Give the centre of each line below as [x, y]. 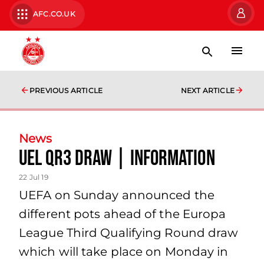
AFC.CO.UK [54, 14]
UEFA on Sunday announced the [117, 195]
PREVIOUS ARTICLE [66, 90]
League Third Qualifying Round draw [129, 233]
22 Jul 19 [34, 177]
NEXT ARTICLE [207, 90]
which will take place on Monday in [124, 252]
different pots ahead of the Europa [123, 214]
